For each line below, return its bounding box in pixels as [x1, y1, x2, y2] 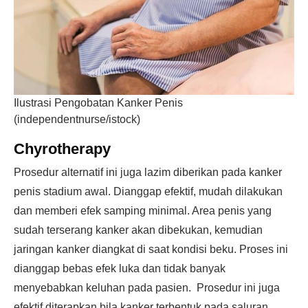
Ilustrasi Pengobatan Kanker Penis [14, 97, 183, 109]
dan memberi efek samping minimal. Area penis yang [14, 205, 272, 217]
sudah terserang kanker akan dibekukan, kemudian [14, 224, 263, 236]
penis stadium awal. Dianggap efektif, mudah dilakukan [14, 186, 283, 197]
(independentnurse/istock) [14, 113, 140, 125]
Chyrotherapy [14, 140, 111, 157]
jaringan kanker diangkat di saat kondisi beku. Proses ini [14, 243, 288, 255]
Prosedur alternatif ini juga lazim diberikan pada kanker [14, 166, 282, 178]
